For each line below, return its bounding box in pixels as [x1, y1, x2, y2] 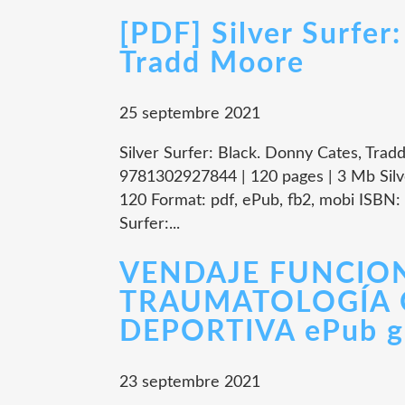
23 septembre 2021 [119, 373, 260, 391]
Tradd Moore [119, 49, 305, 79]
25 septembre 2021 [119, 105, 260, 122]
